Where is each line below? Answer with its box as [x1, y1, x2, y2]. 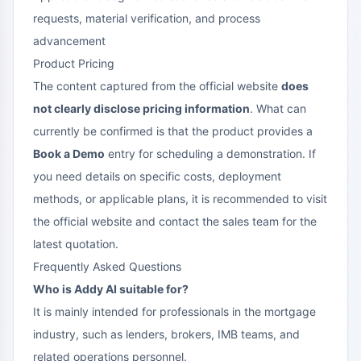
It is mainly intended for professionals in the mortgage [33, 304, 316, 318]
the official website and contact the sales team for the [33, 214, 317, 228]
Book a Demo [33, 146, 105, 160]
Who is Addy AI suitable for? [33, 281, 189, 296]
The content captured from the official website [33, 78, 281, 93]
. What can [250, 101, 306, 115]
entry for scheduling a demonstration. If [105, 146, 316, 160]
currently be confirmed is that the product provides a [33, 123, 313, 138]
